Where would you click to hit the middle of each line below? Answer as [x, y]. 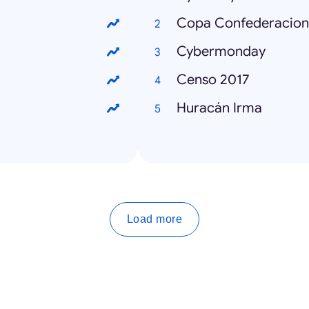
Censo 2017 [213, 80]
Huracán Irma [219, 108]
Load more [154, 219]
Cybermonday [221, 52]
